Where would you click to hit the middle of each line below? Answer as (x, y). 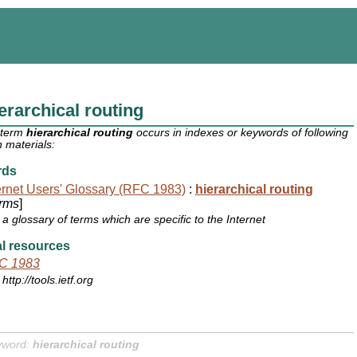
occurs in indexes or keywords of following (241, 133)
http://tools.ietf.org (48, 280)
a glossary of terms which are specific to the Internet (134, 220)
